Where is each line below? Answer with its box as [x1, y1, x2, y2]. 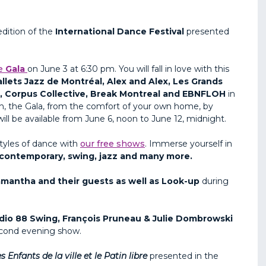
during [199, 175, 229, 186]
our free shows [80, 138, 145, 149]
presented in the [147, 250, 218, 261]
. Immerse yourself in [145, 138, 232, 149]
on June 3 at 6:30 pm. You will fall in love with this [27, 63, 229, 74]
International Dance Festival [55, 26, 184, 37]
